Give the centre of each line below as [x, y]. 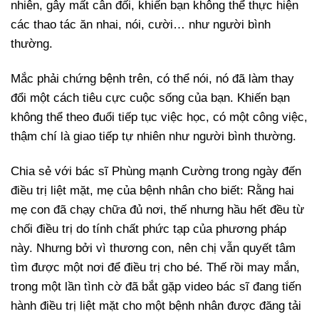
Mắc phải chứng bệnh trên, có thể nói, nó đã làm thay [152, 79]
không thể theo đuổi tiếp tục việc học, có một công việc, [159, 117]
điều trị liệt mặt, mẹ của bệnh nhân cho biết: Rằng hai [152, 191]
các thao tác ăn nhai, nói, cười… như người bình [141, 25]
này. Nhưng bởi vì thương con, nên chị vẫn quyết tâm [153, 249]
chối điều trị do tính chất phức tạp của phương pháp [148, 229]
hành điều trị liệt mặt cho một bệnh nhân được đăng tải [156, 306]
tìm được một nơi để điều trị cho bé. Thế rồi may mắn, [155, 268]
